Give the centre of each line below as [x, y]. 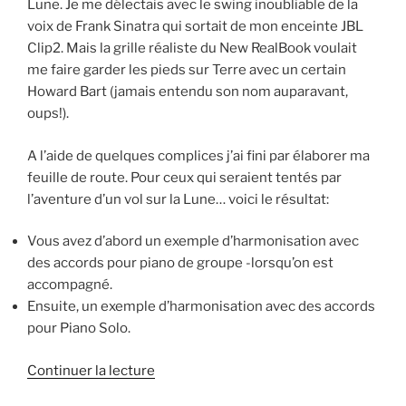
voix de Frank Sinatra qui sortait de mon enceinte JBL [195, 27]
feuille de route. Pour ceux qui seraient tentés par [184, 177]
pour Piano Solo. [79, 329]
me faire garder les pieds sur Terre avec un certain [187, 70]
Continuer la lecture [91, 370]
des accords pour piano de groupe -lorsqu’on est [180, 263]
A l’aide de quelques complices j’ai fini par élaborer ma [198, 155]
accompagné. [70, 285]
